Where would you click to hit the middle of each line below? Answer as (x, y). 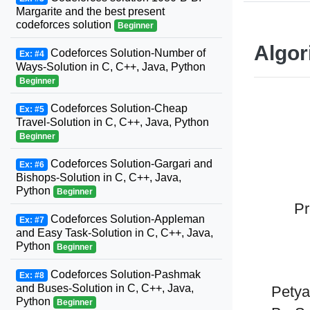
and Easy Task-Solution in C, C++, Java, (115, 233)
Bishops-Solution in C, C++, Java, (99, 177)
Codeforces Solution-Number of (126, 53)
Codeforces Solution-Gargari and (130, 164)
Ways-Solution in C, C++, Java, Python (111, 67)
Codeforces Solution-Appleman (126, 219)
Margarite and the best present (90, 11)
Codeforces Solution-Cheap (117, 108)
